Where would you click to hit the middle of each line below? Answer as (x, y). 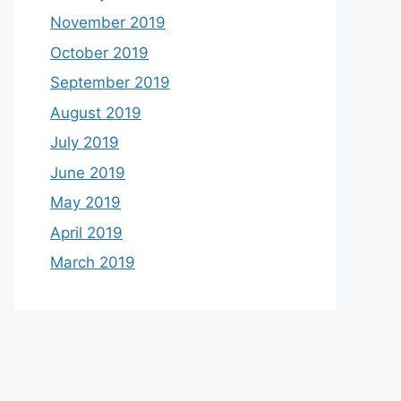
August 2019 (96, 112)
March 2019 (93, 262)
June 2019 (88, 172)
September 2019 (110, 82)
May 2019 (85, 202)
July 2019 (85, 142)
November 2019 (108, 22)
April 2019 (86, 232)
